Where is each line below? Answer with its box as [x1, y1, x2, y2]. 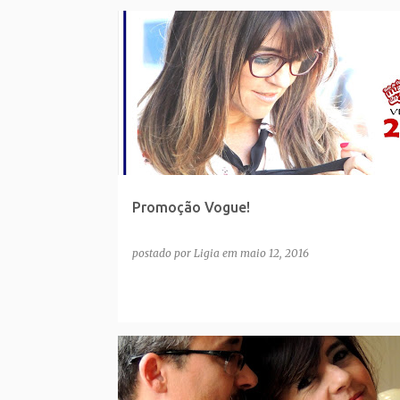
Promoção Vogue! [131, 198, 250, 215]
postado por [131, 246, 194, 260]
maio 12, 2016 [239, 246, 309, 260]
